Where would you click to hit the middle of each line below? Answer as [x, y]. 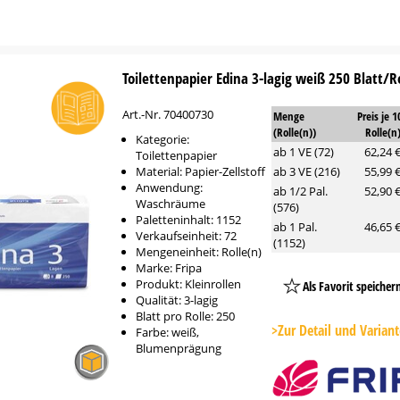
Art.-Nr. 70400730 [168, 114]
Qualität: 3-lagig [177, 300]
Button [367, 328]
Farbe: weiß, [168, 332]
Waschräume [171, 204]
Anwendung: [170, 187]
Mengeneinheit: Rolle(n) [199, 252]
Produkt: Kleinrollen [189, 284]
